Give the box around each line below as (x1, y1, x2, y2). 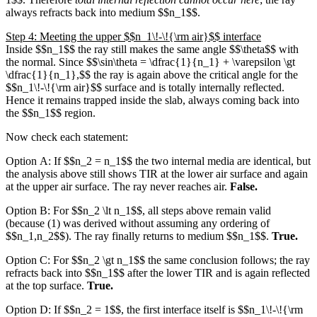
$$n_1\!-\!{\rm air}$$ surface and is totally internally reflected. (6, 81, 284, 93)
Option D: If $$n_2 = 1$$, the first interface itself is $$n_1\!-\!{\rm (6, 303, 303, 316)
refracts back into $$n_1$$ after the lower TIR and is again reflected (6, 266, 310, 279)
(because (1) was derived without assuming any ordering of (6, 217, 270, 229)
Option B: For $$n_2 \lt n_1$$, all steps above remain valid (6, 204, 271, 217)
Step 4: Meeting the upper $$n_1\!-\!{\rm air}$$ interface (6, 30, 261, 42)
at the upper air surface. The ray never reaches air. (6, 180, 230, 192)
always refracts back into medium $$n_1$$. (6, 6, 200, 18)
